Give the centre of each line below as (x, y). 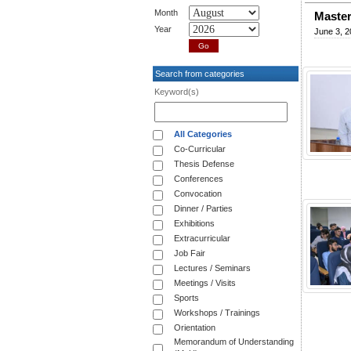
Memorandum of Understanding (234, 342)
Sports (186, 298)
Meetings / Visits (205, 283)
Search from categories (199, 74)
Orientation (195, 328)
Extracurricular (202, 239)
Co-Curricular (200, 149)
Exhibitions (194, 224)
